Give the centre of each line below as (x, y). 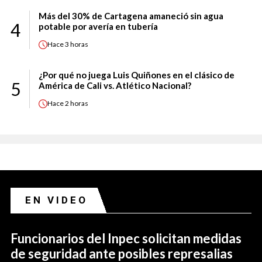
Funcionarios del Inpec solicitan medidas (126, 238)
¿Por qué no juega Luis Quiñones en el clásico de (137, 75)
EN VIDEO (56, 200)
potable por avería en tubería (98, 26)
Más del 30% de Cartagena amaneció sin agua (131, 15)
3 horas (77, 44)
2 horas (77, 104)
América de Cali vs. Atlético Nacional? (115, 85)
